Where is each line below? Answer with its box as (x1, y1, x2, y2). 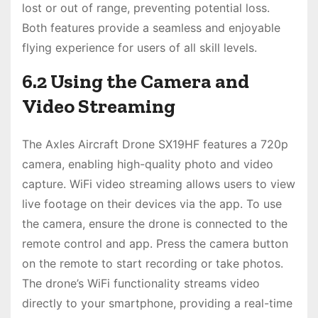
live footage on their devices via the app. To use (22, 196, 282, 211)
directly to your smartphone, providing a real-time (22, 295, 292, 310)
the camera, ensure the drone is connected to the (22, 216, 287, 231)
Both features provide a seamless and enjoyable (22, 20, 280, 35)
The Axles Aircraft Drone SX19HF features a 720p (22, 136, 288, 151)
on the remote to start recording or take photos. (22, 256, 283, 270)
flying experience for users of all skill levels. (22, 40, 257, 55)
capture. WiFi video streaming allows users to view (22, 176, 295, 191)
